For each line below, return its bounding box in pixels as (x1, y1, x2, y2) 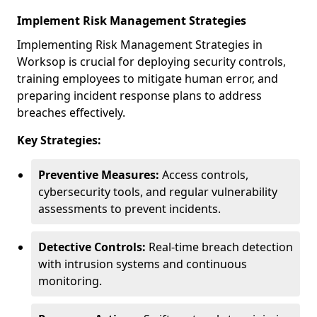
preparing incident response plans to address (17, 88, 262, 103)
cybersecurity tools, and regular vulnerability (38, 184, 277, 200)
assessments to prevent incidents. (38, 201, 221, 217)
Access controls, (159, 167, 248, 183)
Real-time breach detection (146, 239, 293, 255)
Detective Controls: (38, 239, 146, 255)
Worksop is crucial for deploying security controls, (17, 54, 286, 69)
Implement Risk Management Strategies (17, 13, 246, 28)
